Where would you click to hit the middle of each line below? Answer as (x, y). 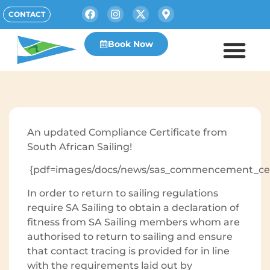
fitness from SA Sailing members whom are (133, 222)
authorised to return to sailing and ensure (130, 236)
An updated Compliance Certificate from (127, 132)
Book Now (131, 44)
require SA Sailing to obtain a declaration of (133, 207)
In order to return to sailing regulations (123, 193)
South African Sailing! (80, 147)
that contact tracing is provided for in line (128, 251)
